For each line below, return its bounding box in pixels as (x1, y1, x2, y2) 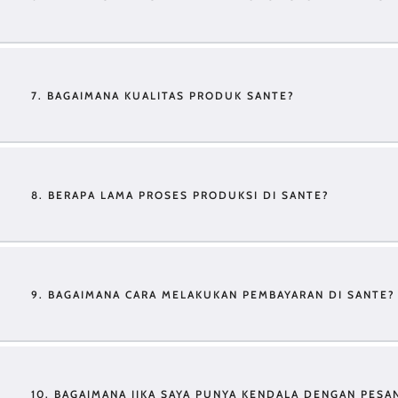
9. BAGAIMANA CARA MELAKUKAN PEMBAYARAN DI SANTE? (31, 288, 395, 301)
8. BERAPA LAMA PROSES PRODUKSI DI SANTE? (31, 188, 330, 202)
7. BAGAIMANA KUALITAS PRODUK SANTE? (31, 89, 295, 102)
